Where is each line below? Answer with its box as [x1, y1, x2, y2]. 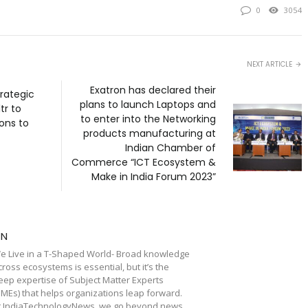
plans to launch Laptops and [80, 97, 216, 111]
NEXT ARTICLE [247, 58, 292, 69]
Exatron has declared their [90, 82, 216, 97]
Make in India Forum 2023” [91, 169, 216, 184]
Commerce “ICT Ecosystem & [71, 155, 216, 169]
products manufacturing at [83, 126, 216, 140]
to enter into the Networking [80, 111, 216, 126]
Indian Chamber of [125, 140, 216, 155]
